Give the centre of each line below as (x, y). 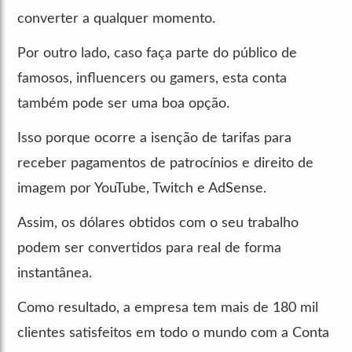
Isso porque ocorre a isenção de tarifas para (154, 138)
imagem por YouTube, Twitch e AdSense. (142, 188)
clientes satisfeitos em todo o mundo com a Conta (173, 333)
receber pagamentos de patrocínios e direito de (165, 163)
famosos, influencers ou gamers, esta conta (152, 78)
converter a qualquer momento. (116, 18)
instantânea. (55, 273)
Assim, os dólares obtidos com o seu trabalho (158, 223)
